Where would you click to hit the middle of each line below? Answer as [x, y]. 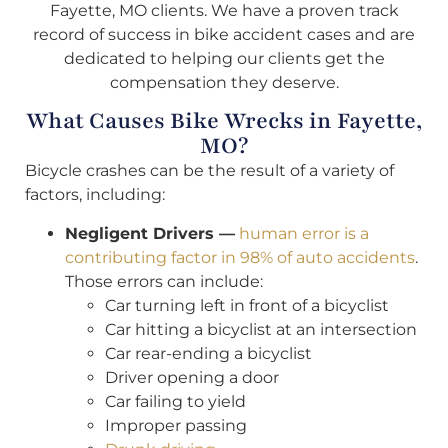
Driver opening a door [192, 377]
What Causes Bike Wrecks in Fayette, [224, 121]
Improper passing [176, 425]
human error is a [304, 233]
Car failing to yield [175, 401]
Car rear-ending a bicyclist [208, 353]
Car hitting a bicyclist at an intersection [261, 329]
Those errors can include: [164, 281]
